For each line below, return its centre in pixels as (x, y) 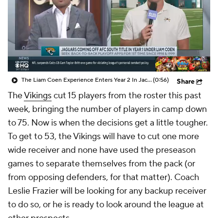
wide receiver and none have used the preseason (102, 150)
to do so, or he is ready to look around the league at (106, 205)
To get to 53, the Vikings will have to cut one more (103, 136)
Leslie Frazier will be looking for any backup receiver (107, 191)
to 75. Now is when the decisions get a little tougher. (108, 123)
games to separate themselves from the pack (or (101, 164)
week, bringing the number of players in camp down (107, 109)
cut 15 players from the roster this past (127, 96)
